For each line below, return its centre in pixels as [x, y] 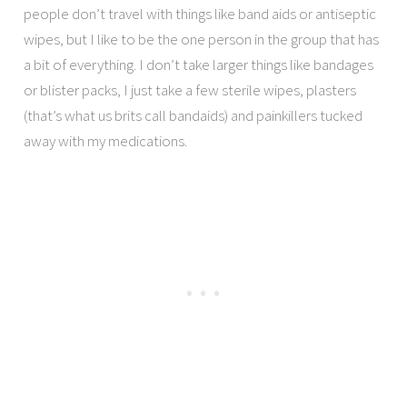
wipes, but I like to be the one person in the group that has [202, 40]
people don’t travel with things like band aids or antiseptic [200, 14]
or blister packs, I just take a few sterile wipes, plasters [190, 90]
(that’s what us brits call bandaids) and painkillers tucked [194, 116]
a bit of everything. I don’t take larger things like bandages [199, 65]
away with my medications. [106, 141]
